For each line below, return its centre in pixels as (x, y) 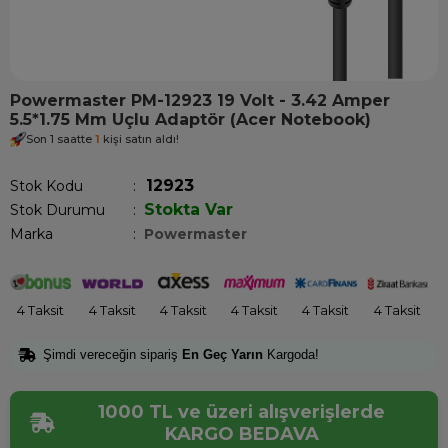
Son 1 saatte (60, 138)
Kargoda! (291, 354)
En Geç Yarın (222, 354)
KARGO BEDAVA (241, 434)
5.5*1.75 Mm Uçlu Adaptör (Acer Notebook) (190, 119)
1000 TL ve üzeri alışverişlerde (241, 412)
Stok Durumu (57, 210)
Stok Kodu (46, 186)
